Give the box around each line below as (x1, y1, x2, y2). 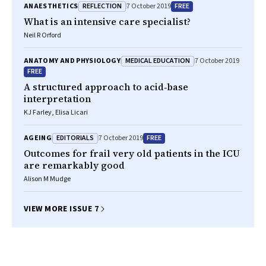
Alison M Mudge (24, 174, 71, 184)
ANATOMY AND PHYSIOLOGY (24, 56, 121, 66)
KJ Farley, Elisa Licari (24, 107, 88, 118)
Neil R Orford (24, 30, 61, 40)
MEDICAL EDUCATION (125, 55, 190, 66)
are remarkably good (24, 159, 125, 172)
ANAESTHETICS (24, 1, 78, 11)
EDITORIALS (56, 132, 94, 143)
